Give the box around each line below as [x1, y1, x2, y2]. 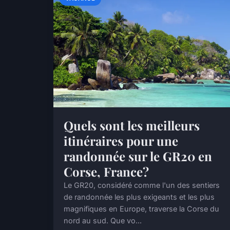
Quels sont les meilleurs [64, 117, 200, 133]
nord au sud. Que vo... [64, 216, 142, 225]
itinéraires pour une [64, 132, 178, 149]
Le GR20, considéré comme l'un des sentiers [64, 180, 220, 189]
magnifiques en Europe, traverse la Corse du [64, 204, 219, 213]
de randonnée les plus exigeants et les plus [64, 192, 215, 201]
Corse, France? [64, 163, 149, 180]
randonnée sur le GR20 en [64, 147, 212, 164]
